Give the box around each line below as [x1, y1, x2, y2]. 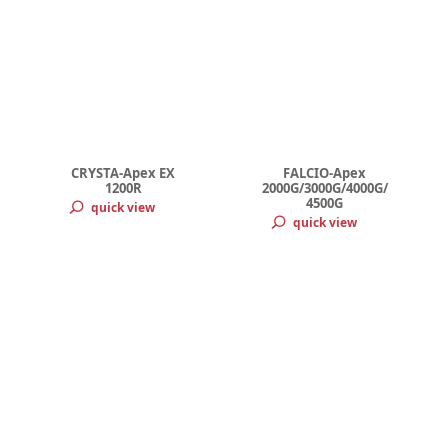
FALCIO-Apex [283, 164, 367, 182]
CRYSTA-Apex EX [71, 164, 176, 182]
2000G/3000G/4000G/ [261, 179, 388, 197]
